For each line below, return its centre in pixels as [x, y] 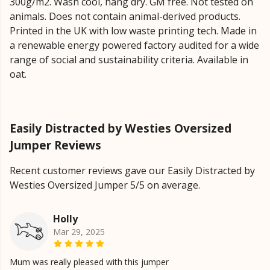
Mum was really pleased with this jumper [89, 262]
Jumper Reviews [55, 145]
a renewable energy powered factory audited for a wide [134, 46]
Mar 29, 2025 [79, 232]
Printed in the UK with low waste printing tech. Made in [133, 31]
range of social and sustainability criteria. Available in [129, 60]
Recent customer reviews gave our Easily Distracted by [132, 171]
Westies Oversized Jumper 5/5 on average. [105, 185]
